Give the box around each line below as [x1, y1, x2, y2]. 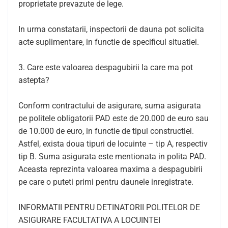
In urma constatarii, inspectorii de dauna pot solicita [18, 24, 204, 34]
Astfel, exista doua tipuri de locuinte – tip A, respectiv [18, 139, 208, 149]
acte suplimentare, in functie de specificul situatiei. [18, 37, 199, 47]
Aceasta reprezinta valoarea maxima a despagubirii [18, 164, 203, 174]
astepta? [18, 75, 49, 85]
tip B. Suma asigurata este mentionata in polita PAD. [18, 152, 206, 161]
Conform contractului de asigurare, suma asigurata [18, 101, 201, 110]
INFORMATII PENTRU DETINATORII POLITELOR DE [18, 203, 200, 212]
